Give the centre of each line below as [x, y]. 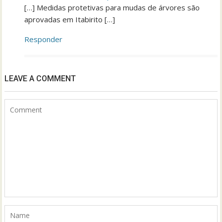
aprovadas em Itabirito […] [70, 20]
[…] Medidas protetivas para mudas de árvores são [112, 8]
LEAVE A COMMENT [40, 79]
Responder [44, 39]
